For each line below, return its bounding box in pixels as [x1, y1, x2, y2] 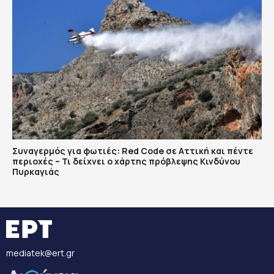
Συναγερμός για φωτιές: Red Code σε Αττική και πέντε [12, 145, 253, 157]
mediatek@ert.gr [6, 247, 75, 259]
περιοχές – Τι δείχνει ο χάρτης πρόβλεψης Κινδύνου [12, 155, 240, 168]
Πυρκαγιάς [12, 166, 59, 178]
